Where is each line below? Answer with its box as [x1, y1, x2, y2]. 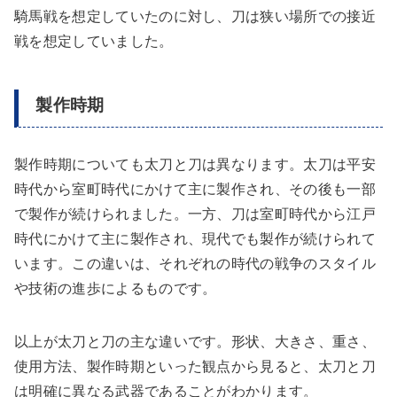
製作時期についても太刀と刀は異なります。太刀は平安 [14, 157, 377, 173]
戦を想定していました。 [14, 33, 174, 49]
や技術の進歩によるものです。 [14, 281, 217, 297]
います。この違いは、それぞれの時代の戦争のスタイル [14, 256, 377, 272]
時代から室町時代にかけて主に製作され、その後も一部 [14, 182, 376, 198]
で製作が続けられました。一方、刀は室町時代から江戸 [14, 206, 376, 222]
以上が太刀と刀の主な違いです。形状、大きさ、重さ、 [14, 334, 376, 350]
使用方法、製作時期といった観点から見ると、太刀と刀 [14, 359, 376, 375]
